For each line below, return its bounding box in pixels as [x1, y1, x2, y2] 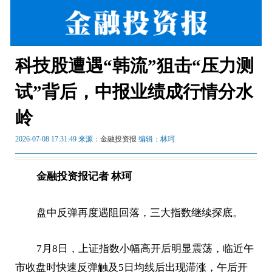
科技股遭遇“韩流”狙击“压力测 [15, 56, 254, 76]
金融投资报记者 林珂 [36, 170, 132, 182]
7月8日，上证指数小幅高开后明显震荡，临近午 [36, 243, 254, 255]
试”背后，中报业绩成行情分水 [15, 82, 254, 102]
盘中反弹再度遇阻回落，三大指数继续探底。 [36, 206, 243, 219]
